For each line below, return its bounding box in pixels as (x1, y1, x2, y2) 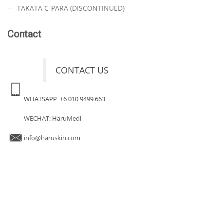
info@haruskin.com (24, 133, 80, 142)
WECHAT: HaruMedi (24, 113, 81, 123)
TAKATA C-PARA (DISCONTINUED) (17, 3, 125, 13)
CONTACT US (55, 64, 111, 76)
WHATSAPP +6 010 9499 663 (24, 94, 107, 103)
